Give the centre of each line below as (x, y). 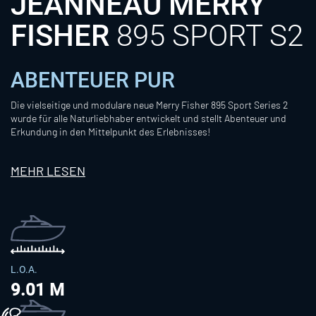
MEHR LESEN (48, 170)
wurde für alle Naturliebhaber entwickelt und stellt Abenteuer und (148, 118)
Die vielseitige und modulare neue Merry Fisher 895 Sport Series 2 (149, 104)
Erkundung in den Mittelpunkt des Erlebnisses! (110, 131)
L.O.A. (24, 269)
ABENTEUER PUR (93, 80)
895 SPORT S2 (206, 35)
